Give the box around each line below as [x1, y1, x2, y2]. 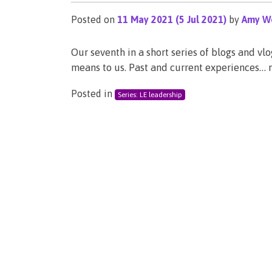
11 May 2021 [117, 14, 173, 25]
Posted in [71, 88, 115, 99]
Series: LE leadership [117, 90, 182, 99]
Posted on [71, 14, 117, 25]
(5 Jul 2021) [173, 14, 229, 25]
